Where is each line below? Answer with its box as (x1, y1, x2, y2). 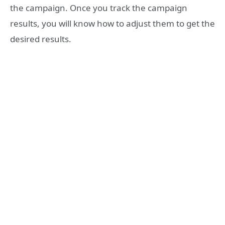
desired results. (10, 33, 71, 45)
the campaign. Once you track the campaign (10, 2, 187, 14)
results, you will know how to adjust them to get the (10, 18, 215, 30)
